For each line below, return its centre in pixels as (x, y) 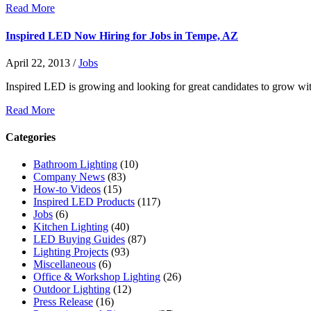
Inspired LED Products (84, 202)
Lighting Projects (71, 252)
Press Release (63, 302)
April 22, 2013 (38, 62)
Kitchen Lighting (71, 227)
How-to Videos (67, 190)
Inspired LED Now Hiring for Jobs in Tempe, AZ (122, 35)
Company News (69, 177)
